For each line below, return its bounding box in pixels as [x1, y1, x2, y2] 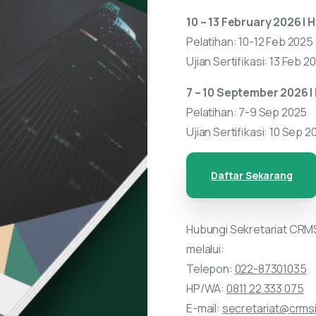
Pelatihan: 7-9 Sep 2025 [186, 104, 308, 121]
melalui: [186, 241, 224, 257]
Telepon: [186, 261, 235, 277]
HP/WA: [186, 281, 226, 297]
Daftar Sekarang [211, 169, 293, 183]
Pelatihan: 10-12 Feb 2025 [186, 34, 313, 50]
